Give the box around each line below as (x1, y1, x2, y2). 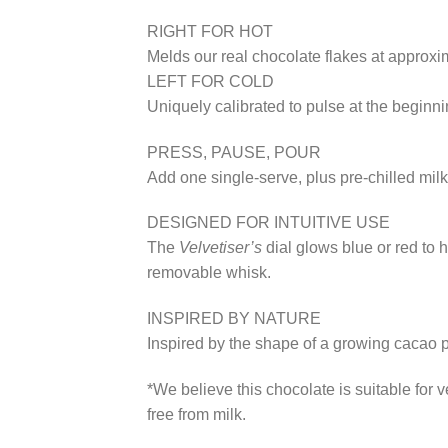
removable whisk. (147, 264, 271, 282)
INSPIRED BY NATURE (147, 310, 321, 328)
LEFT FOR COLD (147, 72, 274, 90)
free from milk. (147, 406, 246, 424)
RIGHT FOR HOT (147, 22, 273, 40)
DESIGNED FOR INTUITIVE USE (147, 214, 390, 232)
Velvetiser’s (179, 239, 262, 257)
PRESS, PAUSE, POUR (147, 143, 321, 161)
